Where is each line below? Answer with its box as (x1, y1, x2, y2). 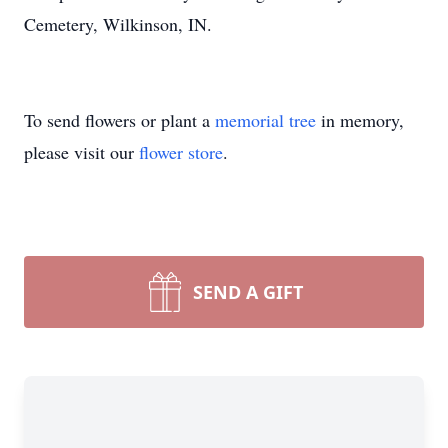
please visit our (24, 140, 139, 164)
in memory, (316, 108, 404, 132)
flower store (139, 140, 223, 164)
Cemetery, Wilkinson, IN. (24, 12, 212, 36)
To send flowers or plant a (24, 108, 215, 132)
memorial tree (215, 108, 316, 132)
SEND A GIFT (193, 280, 303, 304)
